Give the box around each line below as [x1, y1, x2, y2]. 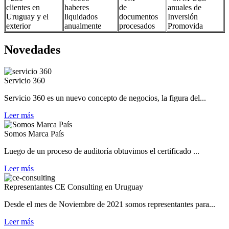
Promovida [168, 21, 203, 30]
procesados [119, 21, 155, 30]
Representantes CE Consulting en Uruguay [4, 182, 143, 191]
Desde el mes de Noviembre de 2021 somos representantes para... [4, 199, 215, 209]
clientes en [6, 3, 40, 12]
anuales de [168, 3, 201, 12]
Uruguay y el [6, 12, 49, 21]
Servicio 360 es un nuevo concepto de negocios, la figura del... [4, 93, 206, 102]
